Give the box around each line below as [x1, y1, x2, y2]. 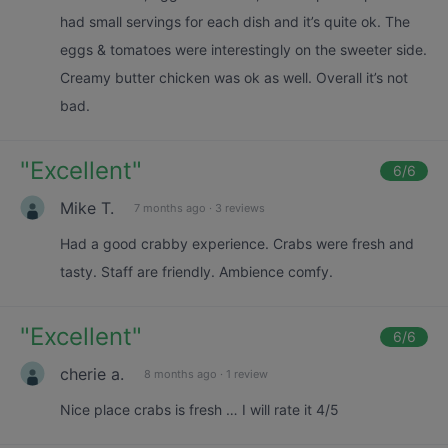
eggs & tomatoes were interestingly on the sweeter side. [60, 41, 427, 58]
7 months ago [134, 200, 206, 215]
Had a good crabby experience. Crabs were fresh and [60, 235, 414, 252]
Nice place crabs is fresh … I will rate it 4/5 [60, 401, 339, 418]
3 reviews [215, 200, 265, 215]
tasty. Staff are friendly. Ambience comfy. [60, 263, 333, 280]
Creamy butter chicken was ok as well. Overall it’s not [60, 69, 408, 86]
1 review [226, 366, 268, 381]
